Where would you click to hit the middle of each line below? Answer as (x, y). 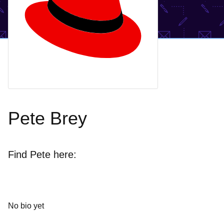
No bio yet (26, 206)
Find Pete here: (42, 154)
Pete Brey (47, 118)
